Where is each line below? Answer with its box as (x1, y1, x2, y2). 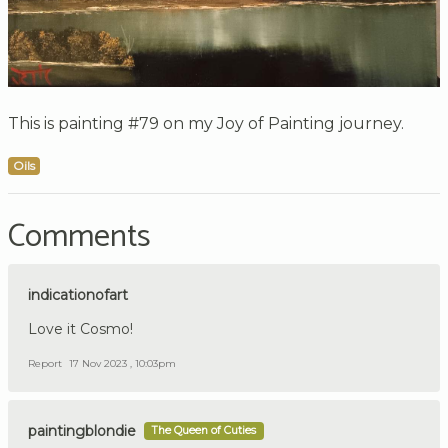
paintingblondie (28, 421, 136, 440)
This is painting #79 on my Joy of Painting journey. (8, 113, 404, 133)
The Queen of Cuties (152, 423, 256, 437)
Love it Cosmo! (28, 319, 133, 338)
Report (28, 356, 62, 370)
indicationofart (28, 285, 128, 304)
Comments (8, 210, 151, 263)
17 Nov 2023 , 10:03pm (69, 356, 176, 370)
